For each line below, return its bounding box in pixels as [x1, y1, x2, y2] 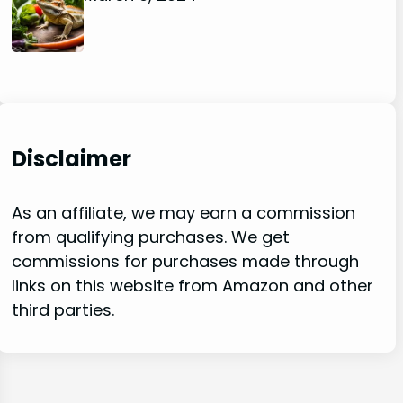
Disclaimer [12, 144, 132, 175]
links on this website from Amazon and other [12, 274, 374, 298]
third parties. [12, 299, 115, 322]
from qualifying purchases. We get [12, 226, 291, 249]
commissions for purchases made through [12, 250, 360, 273]
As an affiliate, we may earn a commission [12, 201, 356, 225]
